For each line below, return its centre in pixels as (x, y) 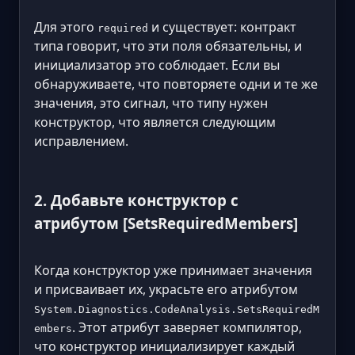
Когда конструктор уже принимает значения (173, 271)
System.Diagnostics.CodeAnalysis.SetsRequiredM (177, 310)
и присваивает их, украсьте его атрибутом (166, 290)
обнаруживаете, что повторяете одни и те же (176, 84)
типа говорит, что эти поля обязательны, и (168, 46)
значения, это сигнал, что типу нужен (151, 103)
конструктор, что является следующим (155, 122)
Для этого (66, 27)
